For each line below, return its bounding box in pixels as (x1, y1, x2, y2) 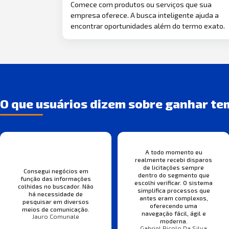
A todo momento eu (145, 148, 202, 155)
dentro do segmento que (138, 171, 210, 178)
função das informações (20, 174, 91, 182)
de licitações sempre (143, 163, 204, 171)
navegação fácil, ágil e (141, 209, 206, 217)
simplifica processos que (137, 186, 210, 194)
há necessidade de (29, 190, 83, 197)
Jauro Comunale (32, 212, 80, 220)
